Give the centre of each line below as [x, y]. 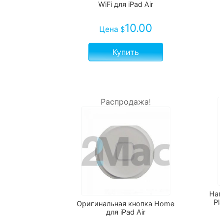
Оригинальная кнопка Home [126, 204]
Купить [125, 52]
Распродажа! [125, 101]
